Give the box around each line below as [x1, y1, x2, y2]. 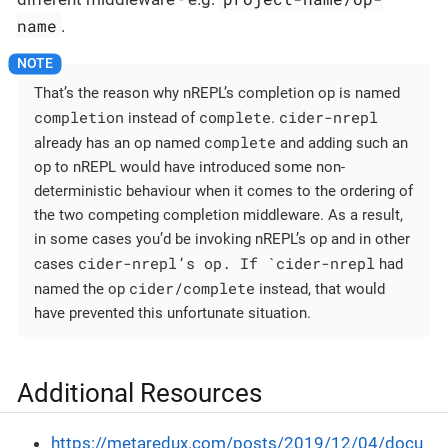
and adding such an [276, 133, 408, 152]
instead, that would [255, 279, 385, 298]
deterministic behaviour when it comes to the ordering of [34, 181, 413, 200]
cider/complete [129, 277, 255, 298]
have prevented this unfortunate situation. [34, 303, 311, 322]
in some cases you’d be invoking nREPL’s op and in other [34, 229, 410, 248]
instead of [124, 108, 199, 127]
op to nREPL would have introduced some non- [34, 157, 345, 176]
